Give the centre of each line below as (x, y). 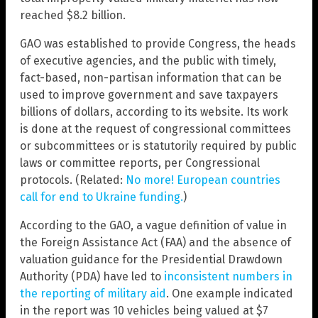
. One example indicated (230, 293)
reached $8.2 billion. (73, 15)
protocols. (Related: (73, 180)
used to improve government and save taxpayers (149, 94)
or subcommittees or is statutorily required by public (158, 146)
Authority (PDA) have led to (92, 276)
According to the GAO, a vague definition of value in (153, 225)
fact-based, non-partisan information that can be (151, 77)
